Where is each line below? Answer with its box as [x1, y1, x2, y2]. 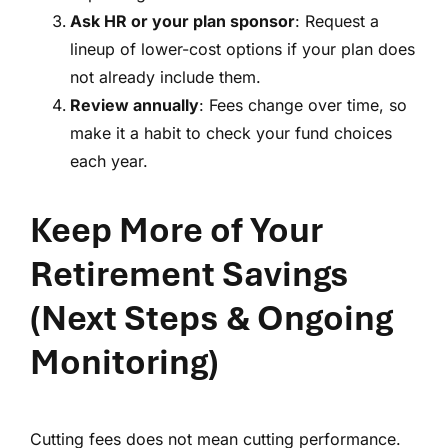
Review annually [70, 95, 199, 116]
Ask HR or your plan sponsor [70, 11, 295, 32]
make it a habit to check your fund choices [70, 123, 392, 144]
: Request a [295, 11, 379, 32]
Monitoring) [30, 340, 219, 385]
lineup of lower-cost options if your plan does [70, 39, 415, 60]
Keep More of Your [30, 208, 323, 253]
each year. [70, 151, 148, 172]
